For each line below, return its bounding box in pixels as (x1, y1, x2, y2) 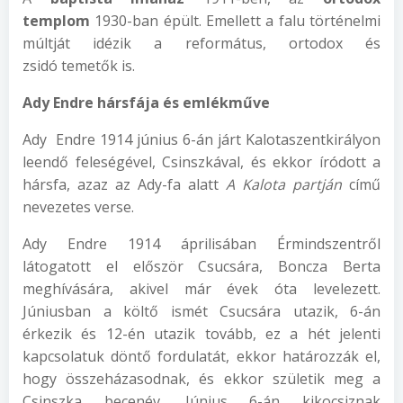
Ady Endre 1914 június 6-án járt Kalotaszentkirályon (22, 130, 381, 149)
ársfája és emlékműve (106, 93, 270, 112)
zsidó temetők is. (22, 56, 135, 76)
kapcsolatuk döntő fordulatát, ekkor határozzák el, (22, 346, 381, 366)
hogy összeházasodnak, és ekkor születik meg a (22, 369, 381, 389)
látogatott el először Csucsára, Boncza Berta (22, 256, 381, 276)
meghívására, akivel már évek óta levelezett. (22, 279, 381, 299)
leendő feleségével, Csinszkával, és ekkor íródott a (22, 152, 381, 172)
